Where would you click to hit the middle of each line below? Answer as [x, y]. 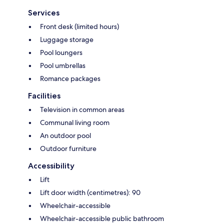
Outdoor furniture [68, 149]
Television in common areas [82, 110]
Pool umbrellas [63, 66]
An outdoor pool [65, 136]
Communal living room [75, 123]
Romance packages [70, 79]
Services [44, 13]
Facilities [44, 96]
